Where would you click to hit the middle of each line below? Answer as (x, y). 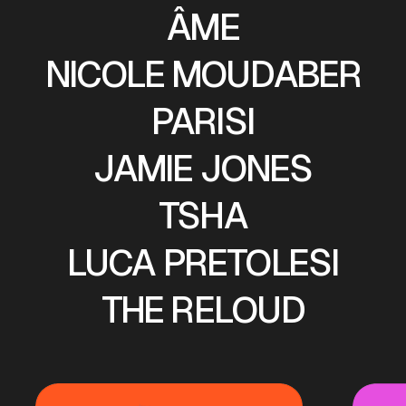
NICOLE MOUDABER (203, 74)
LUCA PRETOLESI (203, 263)
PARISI (203, 121)
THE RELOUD (203, 310)
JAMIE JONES (203, 169)
